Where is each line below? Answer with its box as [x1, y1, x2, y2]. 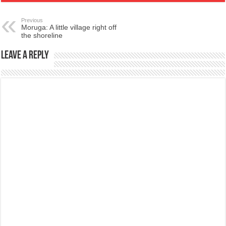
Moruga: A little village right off [21, 23, 117, 31]
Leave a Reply [1, 49, 49, 62]
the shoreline [21, 31, 63, 39]
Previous [21, 17, 43, 23]
